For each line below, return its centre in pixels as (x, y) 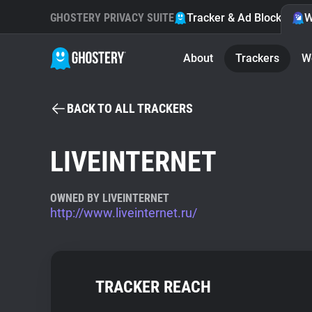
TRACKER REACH (153, 287)
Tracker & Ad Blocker (239, 18)
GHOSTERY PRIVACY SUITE (112, 18)
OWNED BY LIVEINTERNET (110, 198)
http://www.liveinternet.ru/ (124, 213)
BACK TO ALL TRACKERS (130, 108)
